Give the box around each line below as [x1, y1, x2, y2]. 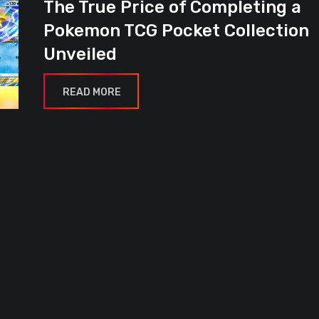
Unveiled [43, 44, 117, 65]
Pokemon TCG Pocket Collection [43, 21, 309, 41]
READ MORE [63, 86, 121, 99]
